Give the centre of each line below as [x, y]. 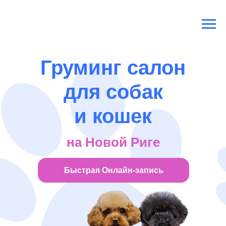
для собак [113, 92]
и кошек [113, 116]
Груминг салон [113, 68]
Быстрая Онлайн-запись [114, 170]
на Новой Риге [113, 142]
